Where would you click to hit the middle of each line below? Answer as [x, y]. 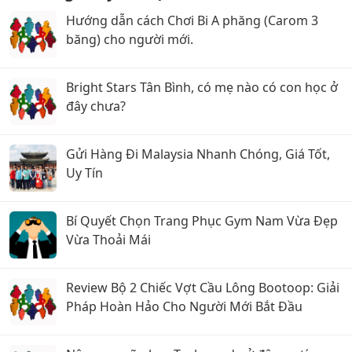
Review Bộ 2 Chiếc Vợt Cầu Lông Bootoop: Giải [203, 287]
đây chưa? [96, 106]
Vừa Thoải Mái [108, 239]
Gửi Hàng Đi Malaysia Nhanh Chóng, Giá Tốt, [198, 154]
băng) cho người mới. [130, 39]
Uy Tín [84, 172]
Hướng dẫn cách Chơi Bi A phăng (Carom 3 [192, 20]
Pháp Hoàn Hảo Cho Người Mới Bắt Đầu [184, 306]
